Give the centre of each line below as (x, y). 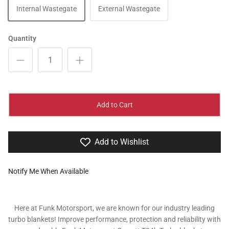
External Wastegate (129, 9)
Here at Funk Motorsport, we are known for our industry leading (114, 208)
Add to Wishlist (122, 142)
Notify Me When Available (48, 171)
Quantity (22, 39)
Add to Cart (114, 105)
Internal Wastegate (47, 9)
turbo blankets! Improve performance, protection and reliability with (114, 220)
